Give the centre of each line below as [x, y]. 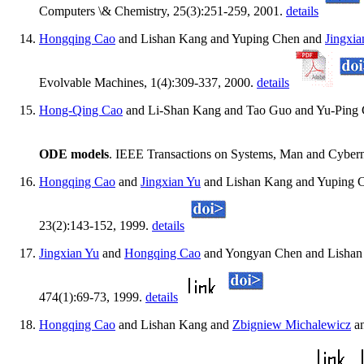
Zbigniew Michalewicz [292, 325]
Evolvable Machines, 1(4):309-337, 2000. [148, 83]
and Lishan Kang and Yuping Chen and [220, 39]
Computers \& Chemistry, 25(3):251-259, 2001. [162, 11]
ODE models [74, 154]
